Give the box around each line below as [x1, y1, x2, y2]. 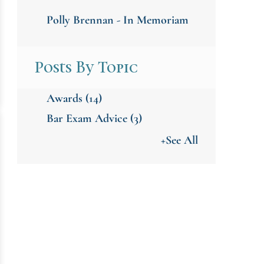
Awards [46, 91, 85, 105]
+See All [160, 133, 198, 147]
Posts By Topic [34, 57, 138, 77]
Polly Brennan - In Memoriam [46, 12, 189, 27]
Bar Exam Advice [46, 111, 130, 126]
